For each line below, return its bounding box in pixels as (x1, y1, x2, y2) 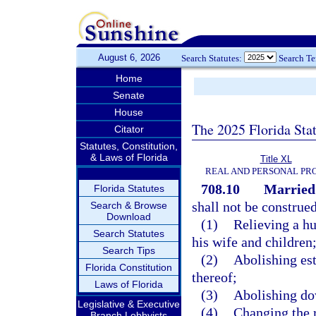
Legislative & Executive (78, 298, 180, 310)
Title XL (260, 154, 292, 164)
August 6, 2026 (97, 52, 160, 63)
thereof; (192, 269, 237, 285)
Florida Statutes (93, 183, 164, 194)
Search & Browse (90, 200, 167, 211)
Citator (114, 123, 144, 135)
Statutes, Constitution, (80, 140, 178, 152)
